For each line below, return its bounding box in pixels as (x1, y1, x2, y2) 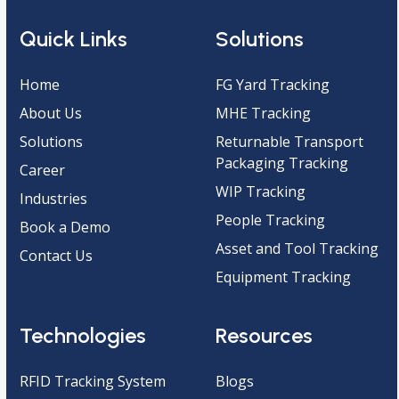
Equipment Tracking (215, 266, 351, 287)
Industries (20, 188, 88, 208)
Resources (215, 322, 313, 348)
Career (20, 159, 66, 180)
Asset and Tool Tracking (215, 238, 379, 258)
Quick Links (20, 25, 128, 52)
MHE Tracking (215, 102, 311, 123)
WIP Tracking (215, 181, 305, 201)
